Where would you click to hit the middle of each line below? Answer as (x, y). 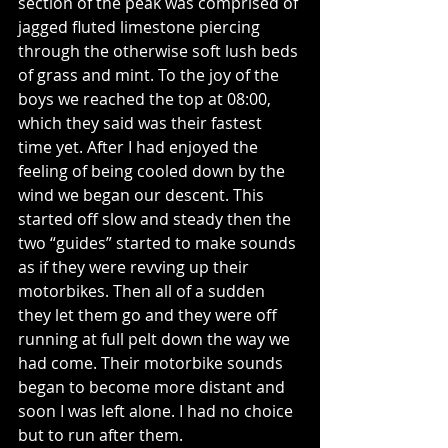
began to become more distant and (153, 387)
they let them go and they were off (149, 315)
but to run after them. (100, 435)
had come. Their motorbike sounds (152, 363)
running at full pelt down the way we (156, 339)
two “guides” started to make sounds (159, 243)
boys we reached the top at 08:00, (146, 99)
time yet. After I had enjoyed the (140, 147)
